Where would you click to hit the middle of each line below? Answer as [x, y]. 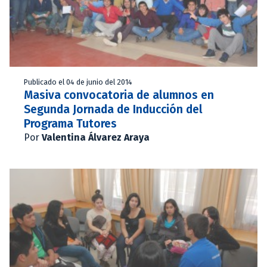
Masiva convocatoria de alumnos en [119, 95]
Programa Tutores [70, 123]
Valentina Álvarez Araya [96, 137]
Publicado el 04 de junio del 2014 [78, 82]
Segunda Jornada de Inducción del [113, 109]
